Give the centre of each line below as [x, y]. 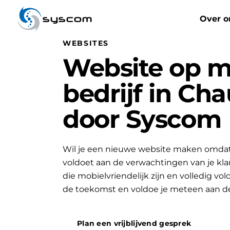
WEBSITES [86, 43]
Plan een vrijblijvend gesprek [134, 223]
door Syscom [142, 119]
